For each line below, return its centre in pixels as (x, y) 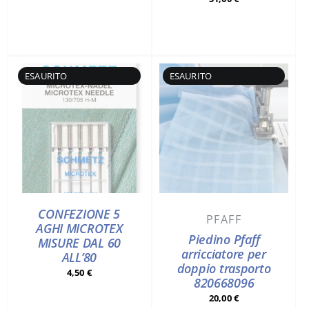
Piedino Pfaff (224, 239)
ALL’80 (79, 257)
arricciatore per (224, 253)
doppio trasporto (224, 268)
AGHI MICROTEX (79, 228)
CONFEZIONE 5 (79, 213)
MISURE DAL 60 (79, 242)
